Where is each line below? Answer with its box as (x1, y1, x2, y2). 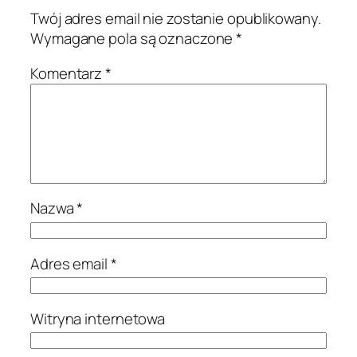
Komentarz (30, 62, 106, 84)
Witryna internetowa (30, 308, 166, 329)
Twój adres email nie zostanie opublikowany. (30, 8, 321, 29)
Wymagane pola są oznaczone (30, 28, 237, 49)
